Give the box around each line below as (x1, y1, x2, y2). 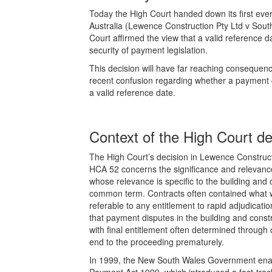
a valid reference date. (89, 86, 175, 98)
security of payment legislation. (89, 43, 208, 56)
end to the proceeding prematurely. (89, 235, 224, 248)
